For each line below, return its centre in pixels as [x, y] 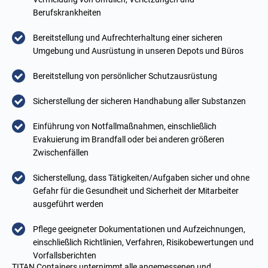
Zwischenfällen [61, 153]
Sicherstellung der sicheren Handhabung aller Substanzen [139, 101]
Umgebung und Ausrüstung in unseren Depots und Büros [138, 51]
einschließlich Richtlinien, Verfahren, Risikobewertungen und [143, 243]
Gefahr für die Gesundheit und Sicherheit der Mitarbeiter [136, 191]
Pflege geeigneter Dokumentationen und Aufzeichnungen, [139, 229]
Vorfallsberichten [65, 256]
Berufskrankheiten [67, 13]
